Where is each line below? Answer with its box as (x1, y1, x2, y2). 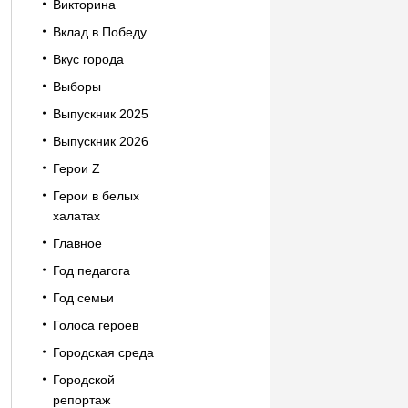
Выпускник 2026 (52, 134, 148, 148)
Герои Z (52, 161, 100, 176)
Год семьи (52, 291, 114, 305)
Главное (52, 236, 102, 250)
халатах (52, 209, 100, 223)
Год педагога (52, 263, 130, 278)
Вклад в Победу (52, 25, 147, 39)
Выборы (52, 79, 101, 94)
